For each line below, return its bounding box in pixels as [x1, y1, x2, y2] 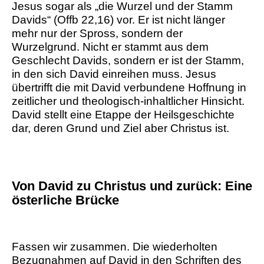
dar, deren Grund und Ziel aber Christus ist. [12, 122, 229, 135]
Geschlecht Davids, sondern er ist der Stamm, [12, 54, 244, 67]
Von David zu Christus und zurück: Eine [12, 179, 252, 194]
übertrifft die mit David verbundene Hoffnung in [12, 81, 246, 94]
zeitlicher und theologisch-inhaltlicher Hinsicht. [12, 95, 245, 108]
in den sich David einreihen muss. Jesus [12, 68, 216, 81]
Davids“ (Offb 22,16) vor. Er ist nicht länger [12, 14, 225, 27]
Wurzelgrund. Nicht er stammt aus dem [12, 41, 209, 54]
